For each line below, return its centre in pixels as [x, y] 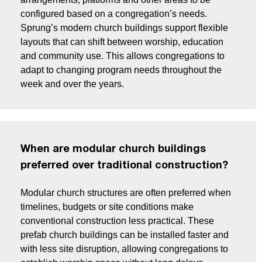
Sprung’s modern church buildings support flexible [124, 28]
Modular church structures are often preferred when [126, 193]
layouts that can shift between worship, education [122, 42]
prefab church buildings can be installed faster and [125, 235]
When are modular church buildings [113, 150]
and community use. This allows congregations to [123, 56]
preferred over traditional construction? [124, 166]
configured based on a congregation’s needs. [114, 14]
